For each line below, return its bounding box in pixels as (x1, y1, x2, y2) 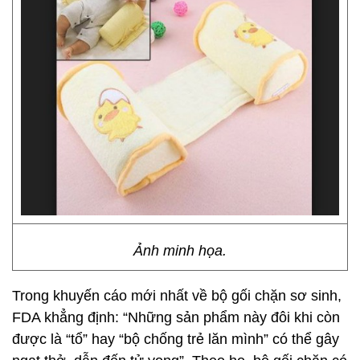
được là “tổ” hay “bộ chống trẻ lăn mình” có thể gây (12, 331, 339, 347)
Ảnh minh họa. (133, 243, 227, 259)
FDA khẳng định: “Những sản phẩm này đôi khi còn (12, 309, 340, 325)
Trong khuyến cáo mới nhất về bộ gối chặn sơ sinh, (12, 288, 342, 304)
